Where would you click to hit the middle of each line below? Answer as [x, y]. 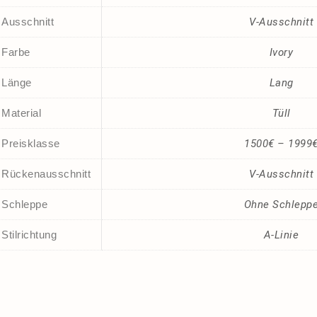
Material [21, 113]
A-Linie [281, 235]
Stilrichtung [29, 234]
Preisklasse [31, 143]
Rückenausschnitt [46, 173]
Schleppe [24, 204]
